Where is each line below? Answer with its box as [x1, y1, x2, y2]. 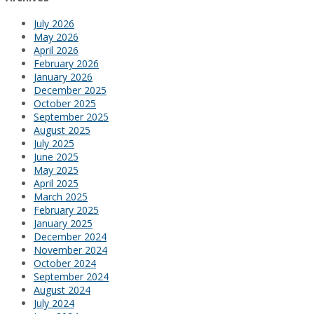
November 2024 [34, 243, 107, 257]
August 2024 [34, 283, 90, 297]
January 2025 [34, 217, 93, 231]
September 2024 [34, 270, 109, 284]
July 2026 [34, 17, 74, 31]
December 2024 [34, 230, 107, 244]
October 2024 [34, 257, 96, 271]
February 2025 [34, 203, 99, 217]
